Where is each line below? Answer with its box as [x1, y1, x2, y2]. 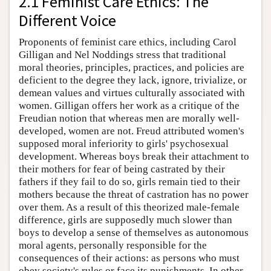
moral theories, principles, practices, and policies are [19, 61, 244, 73]
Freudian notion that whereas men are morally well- [19, 112, 240, 124]
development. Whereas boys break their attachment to [19, 150, 249, 162]
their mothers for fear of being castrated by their [19, 163, 225, 175]
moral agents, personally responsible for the [19, 239, 207, 251]
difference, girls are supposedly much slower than [19, 214, 232, 226]
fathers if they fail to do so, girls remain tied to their [19, 175, 240, 188]
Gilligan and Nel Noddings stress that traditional [19, 48, 226, 60]
